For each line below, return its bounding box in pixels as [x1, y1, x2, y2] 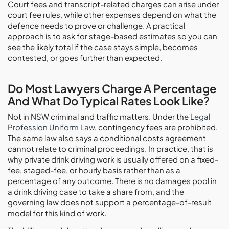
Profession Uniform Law [8, 122, 95, 132]
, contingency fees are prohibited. [95, 122, 218, 132]
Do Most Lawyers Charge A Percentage [8, 81, 216, 96]
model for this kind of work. [8, 208, 106, 218]
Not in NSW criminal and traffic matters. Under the [8, 111, 190, 121]
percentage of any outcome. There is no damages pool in [8, 176, 217, 186]
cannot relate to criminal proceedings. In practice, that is [8, 144, 213, 153]
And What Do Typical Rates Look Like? [8, 94, 210, 108]
